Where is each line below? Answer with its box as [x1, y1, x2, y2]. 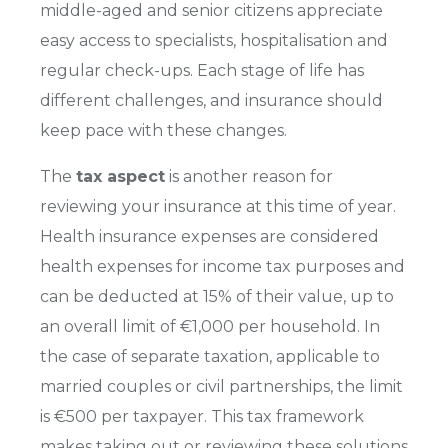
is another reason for [165, 166, 333, 186]
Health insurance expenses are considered [40, 226, 379, 246]
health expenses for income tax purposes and [40, 256, 405, 276]
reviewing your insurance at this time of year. [40, 196, 396, 216]
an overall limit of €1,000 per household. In [40, 316, 380, 336]
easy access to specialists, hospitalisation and [40, 30, 388, 50]
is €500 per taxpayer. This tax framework [40, 406, 364, 426]
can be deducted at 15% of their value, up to [40, 286, 394, 306]
